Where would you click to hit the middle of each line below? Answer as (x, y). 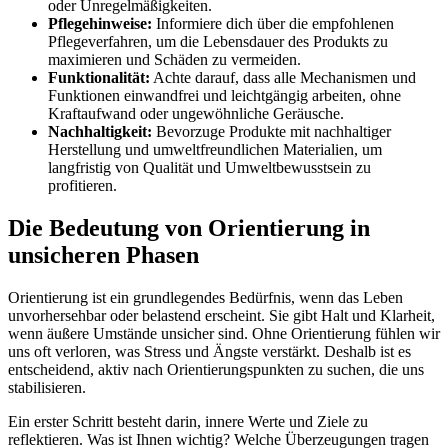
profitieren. (82, 186)
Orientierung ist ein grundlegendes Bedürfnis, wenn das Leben (205, 297)
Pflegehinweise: (100, 24)
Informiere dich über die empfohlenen (273, 24)
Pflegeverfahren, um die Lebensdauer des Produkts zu (218, 42)
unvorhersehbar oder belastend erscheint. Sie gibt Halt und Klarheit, (221, 315)
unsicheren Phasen (103, 254)
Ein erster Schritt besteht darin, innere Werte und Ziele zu (188, 421)
